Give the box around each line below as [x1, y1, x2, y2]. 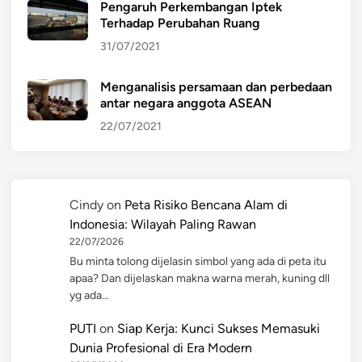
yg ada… [69, 288, 109, 302]
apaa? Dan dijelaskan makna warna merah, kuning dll [69, 271, 330, 285]
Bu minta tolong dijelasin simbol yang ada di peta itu [69, 254, 326, 268]
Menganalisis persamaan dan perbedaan [100, 78, 332, 95]
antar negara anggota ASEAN [100, 95, 271, 111]
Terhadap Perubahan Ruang [100, 15, 260, 31]
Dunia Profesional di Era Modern [69, 340, 252, 356]
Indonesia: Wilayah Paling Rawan [69, 216, 256, 232]
